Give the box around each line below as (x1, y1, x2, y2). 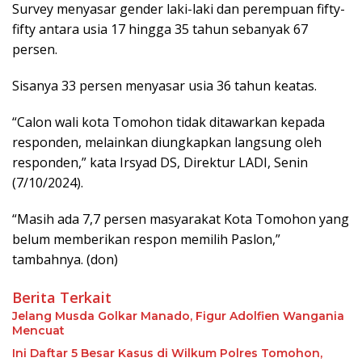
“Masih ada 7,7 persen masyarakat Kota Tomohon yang (12, 210, 349, 229)
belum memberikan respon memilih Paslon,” (12, 230, 280, 249)
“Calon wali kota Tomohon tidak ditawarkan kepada (12, 113, 325, 132)
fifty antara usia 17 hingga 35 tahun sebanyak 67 (12, 20, 308, 39)
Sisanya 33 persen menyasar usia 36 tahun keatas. (12, 77, 317, 95)
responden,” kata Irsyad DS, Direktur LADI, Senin (12, 154, 308, 172)
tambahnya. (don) (12, 250, 118, 269)
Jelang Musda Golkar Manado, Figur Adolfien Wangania (12, 309, 344, 324)
